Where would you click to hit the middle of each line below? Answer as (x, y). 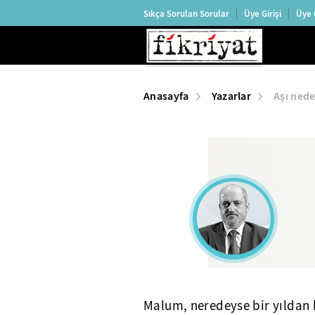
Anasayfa (166, 96)
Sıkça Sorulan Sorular (186, 13)
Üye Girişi (263, 13)
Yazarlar (231, 96)
